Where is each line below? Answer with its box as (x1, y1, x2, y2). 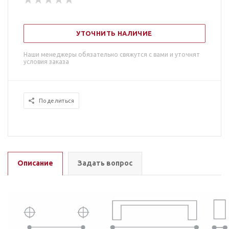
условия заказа (24, 58, 69, 65)
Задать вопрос (78, 159, 132, 167)
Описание (17, 159, 53, 167)
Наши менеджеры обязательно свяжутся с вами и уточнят (24, 51, 200, 58)
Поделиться (39, 98, 74, 104)
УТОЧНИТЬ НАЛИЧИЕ (76, 30, 152, 37)
